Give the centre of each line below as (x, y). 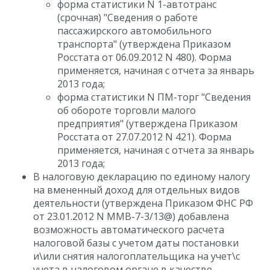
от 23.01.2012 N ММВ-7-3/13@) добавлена (131, 216)
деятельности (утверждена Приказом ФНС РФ (143, 203)
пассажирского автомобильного (134, 31)
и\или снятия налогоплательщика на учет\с (137, 256)
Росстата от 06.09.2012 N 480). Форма (144, 57)
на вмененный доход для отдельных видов (137, 190)
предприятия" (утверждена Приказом (147, 124)
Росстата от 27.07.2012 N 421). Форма (144, 137)
